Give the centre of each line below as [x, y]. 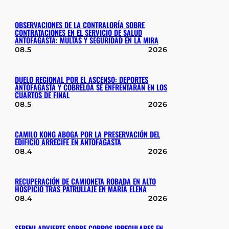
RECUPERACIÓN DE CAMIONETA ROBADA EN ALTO [86, 181]
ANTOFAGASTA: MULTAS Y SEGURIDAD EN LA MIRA [87, 40]
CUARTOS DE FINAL [42, 95]
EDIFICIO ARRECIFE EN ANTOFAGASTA [68, 142]
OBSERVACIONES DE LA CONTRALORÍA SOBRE [80, 25]
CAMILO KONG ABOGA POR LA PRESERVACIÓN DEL [88, 134]
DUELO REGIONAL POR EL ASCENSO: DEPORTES [82, 79]
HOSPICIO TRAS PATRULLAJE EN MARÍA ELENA [81, 189]
